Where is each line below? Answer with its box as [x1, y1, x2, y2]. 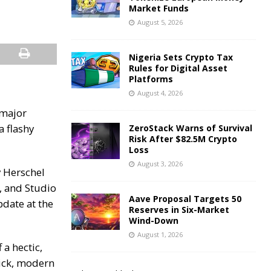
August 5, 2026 [137, 18, 183, 27]
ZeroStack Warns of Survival [128, 122, 252, 134]
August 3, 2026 [137, 159, 183, 169]
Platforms [128, 73, 173, 85]
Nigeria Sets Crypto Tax [128, 51, 233, 64]
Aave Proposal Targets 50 [128, 193, 241, 205]
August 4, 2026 [137, 88, 183, 98]
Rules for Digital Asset [128, 62, 227, 74]
